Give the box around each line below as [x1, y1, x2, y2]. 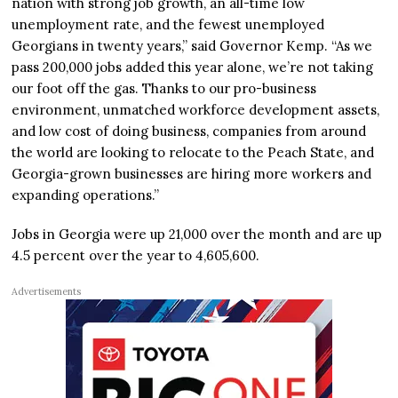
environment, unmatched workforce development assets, [12, 101, 380, 119]
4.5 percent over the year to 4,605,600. [12, 247, 260, 265]
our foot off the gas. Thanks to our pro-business [12, 80, 317, 98]
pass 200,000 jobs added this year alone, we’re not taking [12, 59, 374, 76]
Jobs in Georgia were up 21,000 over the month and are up [12, 226, 383, 243]
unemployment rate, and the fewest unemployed [12, 16, 325, 34]
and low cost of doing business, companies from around [12, 123, 367, 140]
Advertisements [12, 285, 82, 298]
